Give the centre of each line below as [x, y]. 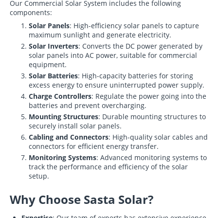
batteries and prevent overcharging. [88, 105]
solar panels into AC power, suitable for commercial [113, 55]
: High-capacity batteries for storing [136, 76]
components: [31, 12]
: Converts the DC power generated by [140, 46]
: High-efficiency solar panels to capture [134, 26]
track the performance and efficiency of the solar [108, 167]
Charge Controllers [60, 96]
